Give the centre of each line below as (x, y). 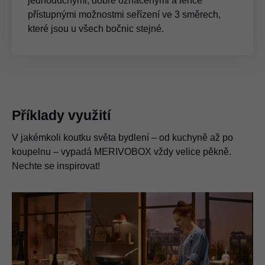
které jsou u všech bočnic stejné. (96, 28)
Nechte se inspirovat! (56, 166)
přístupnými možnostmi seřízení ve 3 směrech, (124, 14)
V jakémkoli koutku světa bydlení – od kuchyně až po (122, 137)
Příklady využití (61, 115)
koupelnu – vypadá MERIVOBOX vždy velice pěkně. (122, 151)
